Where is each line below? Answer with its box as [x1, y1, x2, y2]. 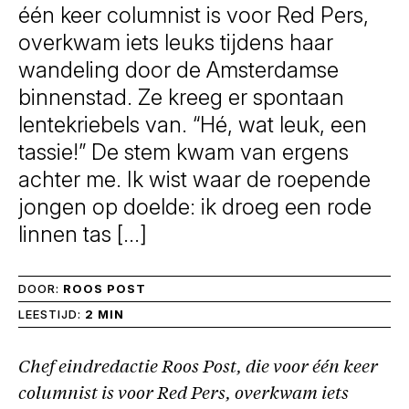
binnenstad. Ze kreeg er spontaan [18, 84, 344, 110]
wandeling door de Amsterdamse [18, 57, 339, 83]
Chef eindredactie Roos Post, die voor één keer [18, 360, 378, 377]
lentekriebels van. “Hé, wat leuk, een [18, 111, 367, 138]
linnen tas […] [18, 221, 147, 247]
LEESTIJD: [18, 307, 85, 321]
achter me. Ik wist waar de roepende [18, 166, 371, 193]
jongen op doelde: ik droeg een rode [18, 194, 372, 220]
